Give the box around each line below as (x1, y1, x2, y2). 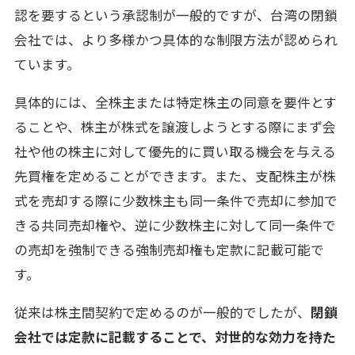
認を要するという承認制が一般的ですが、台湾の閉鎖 (13, 6, 338, 25)
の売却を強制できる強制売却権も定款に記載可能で (13, 240, 324, 260)
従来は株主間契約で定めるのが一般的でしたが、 (13, 302, 311, 322)
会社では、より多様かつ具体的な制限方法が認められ (13, 30, 338, 50)
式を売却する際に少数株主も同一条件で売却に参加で (13, 191, 338, 211)
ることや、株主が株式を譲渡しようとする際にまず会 (13, 117, 336, 137)
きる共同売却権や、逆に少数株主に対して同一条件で (13, 216, 336, 235)
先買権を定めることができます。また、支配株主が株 (13, 166, 336, 186)
